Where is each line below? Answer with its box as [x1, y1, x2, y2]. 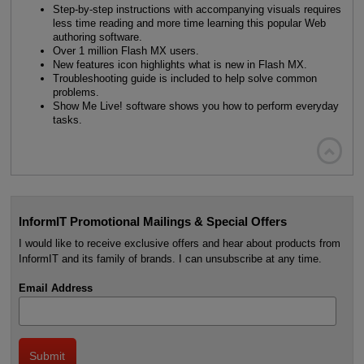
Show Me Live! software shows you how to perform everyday [52, 100, 339, 113]
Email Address [18, 282, 93, 295]
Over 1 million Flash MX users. [52, 45, 199, 58]
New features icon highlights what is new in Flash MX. [52, 58, 307, 71]
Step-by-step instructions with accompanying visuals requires [52, 3, 341, 16]
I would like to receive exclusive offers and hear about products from [18, 236, 340, 249]
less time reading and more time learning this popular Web [52, 17, 326, 30]
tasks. [52, 114, 82, 127]
